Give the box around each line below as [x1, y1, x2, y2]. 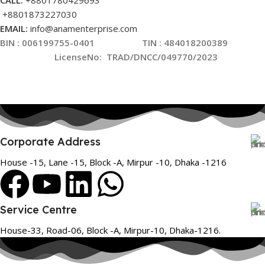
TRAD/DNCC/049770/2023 [106, 51, 218, 63]
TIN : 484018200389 [142, 37, 263, 49]
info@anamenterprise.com [30, 22, 137, 35]
